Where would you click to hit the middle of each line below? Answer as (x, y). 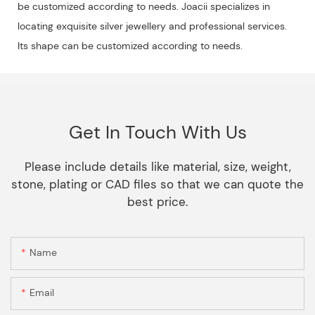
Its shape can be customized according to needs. (130, 45)
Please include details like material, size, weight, (157, 167)
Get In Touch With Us (157, 133)
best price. (157, 202)
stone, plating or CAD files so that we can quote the (157, 185)
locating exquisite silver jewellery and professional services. (152, 26)
